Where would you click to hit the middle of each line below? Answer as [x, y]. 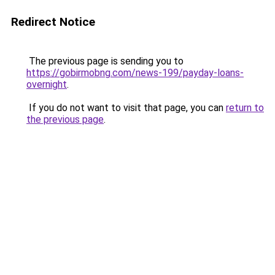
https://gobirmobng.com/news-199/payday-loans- [135, 73]
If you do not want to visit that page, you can [126, 108]
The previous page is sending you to [105, 61]
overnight [47, 84]
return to [245, 108]
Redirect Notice [53, 22]
